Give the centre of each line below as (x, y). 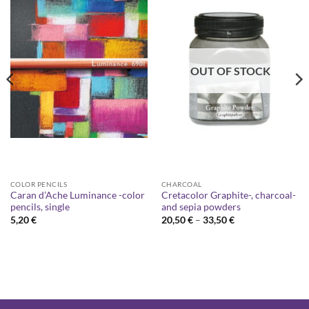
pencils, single (40, 207)
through (251, 246)
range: (247, 228)
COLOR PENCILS (39, 184)
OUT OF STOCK (230, 71)
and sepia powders (201, 207)
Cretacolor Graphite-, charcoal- (228, 196)
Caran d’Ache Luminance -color (77, 196)
